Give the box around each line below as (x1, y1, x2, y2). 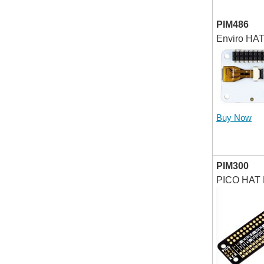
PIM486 (216, 19, 249, 29)
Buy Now (216, 113, 252, 123)
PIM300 (216, 160, 249, 171)
